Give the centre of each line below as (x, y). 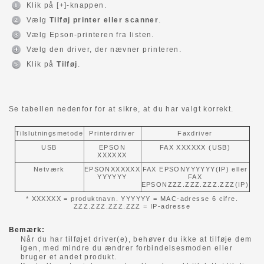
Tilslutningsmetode (49, 133)
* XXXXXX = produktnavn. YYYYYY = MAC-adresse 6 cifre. (132, 198)
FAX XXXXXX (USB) (195, 147)
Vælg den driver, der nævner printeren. (104, 49)
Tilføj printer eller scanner (104, 20)
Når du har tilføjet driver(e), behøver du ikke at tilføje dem (136, 239)
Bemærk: (27, 230)
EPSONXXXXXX (112, 169)
